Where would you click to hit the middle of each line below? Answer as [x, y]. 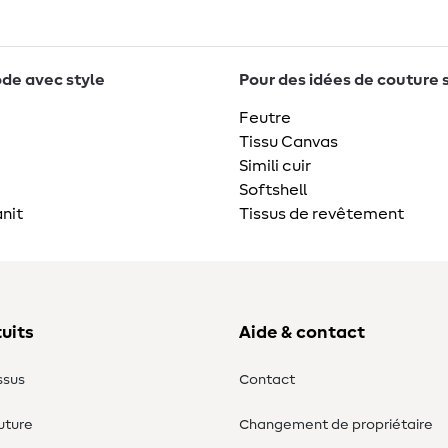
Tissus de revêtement [321, 214]
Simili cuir [275, 166]
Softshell [273, 190]
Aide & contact [302, 333]
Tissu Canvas [288, 142]
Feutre [265, 118]
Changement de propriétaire [336, 425]
